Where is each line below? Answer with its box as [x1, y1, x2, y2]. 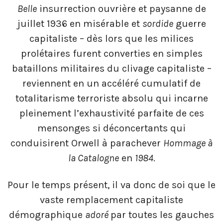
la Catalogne [68, 152, 119, 164]
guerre [173, 18, 206, 30]
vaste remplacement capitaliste [40, 194, 183, 206]
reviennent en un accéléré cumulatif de [22, 78, 201, 90]
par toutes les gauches [111, 209, 214, 221]
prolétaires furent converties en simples [20, 48, 203, 60]
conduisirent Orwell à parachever [10, 137, 163, 149]
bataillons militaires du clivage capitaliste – [11, 63, 212, 75]
